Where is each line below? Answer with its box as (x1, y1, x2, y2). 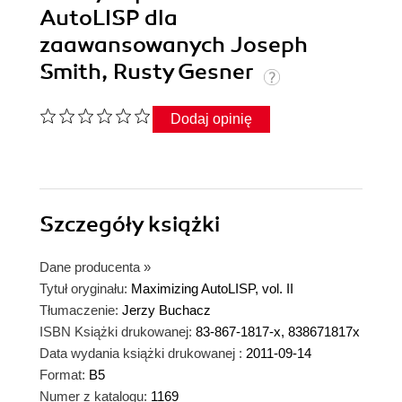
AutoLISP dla (39, 4, 178, 32)
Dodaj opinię (170, 110, 252, 127)
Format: (39, 367, 85, 383)
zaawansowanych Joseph (39, 31, 308, 59)
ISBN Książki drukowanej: (39, 324, 192, 340)
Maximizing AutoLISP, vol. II (131, 281, 293, 297)
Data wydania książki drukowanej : (39, 345, 242, 362)
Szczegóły (39, 211, 148, 239)
